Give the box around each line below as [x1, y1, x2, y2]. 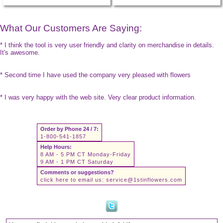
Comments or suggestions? [40, 169, 114, 175]
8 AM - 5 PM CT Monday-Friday [40, 151, 131, 157]
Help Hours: [40, 143, 72, 150]
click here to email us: [40, 176, 106, 183]
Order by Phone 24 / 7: [40, 125, 99, 132]
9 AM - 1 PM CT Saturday [40, 158, 113, 165]
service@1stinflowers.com [106, 176, 182, 183]
